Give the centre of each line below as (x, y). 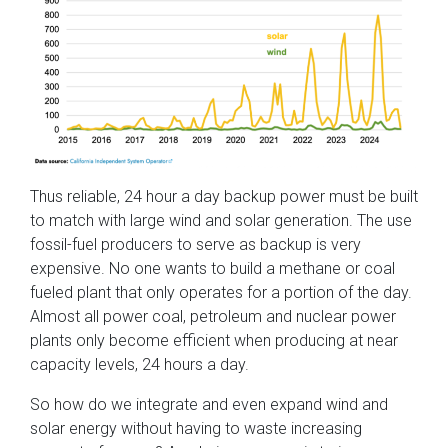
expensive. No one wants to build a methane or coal (212, 268)
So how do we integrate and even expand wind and (209, 404)
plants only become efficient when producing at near (214, 340)
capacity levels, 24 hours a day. (139, 364)
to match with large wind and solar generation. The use (221, 220)
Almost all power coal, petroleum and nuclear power (213, 316)
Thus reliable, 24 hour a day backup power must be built (224, 196)
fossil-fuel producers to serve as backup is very (195, 244)
